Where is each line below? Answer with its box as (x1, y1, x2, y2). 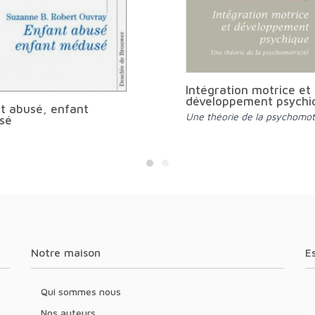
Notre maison (39, 246, 101, 259)
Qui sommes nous (48, 285, 121, 297)
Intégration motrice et (185, 82, 311, 97)
